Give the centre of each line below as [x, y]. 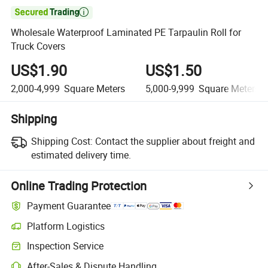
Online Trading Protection [79, 185]
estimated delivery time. [81, 155]
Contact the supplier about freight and [175, 141]
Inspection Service [66, 246]
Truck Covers [38, 46]
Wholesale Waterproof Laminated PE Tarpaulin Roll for [126, 33]
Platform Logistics [66, 226]
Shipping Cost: [62, 141]
